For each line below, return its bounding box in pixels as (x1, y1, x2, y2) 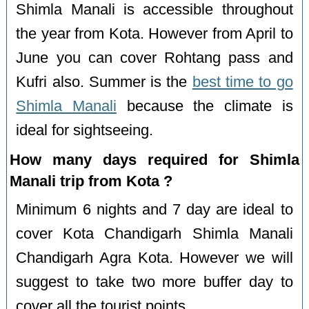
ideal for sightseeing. (16, 121, 154, 139)
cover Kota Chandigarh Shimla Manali (16, 225, 293, 242)
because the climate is (117, 97, 293, 114)
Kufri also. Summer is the (16, 73, 192, 90)
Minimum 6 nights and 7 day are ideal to (16, 201, 293, 218)
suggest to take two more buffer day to (16, 273, 293, 290)
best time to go (192, 73, 293, 90)
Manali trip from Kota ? (10, 172, 173, 190)
